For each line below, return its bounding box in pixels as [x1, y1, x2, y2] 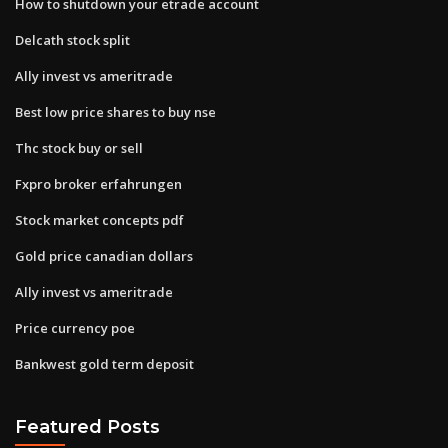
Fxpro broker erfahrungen [15, 174, 182, 193]
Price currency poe [15, 318, 135, 337]
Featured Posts [15, 416, 160, 438]
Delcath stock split [15, 30, 130, 49]
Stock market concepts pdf [15, 210, 184, 229]
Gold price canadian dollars [15, 246, 193, 265]
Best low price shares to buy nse [15, 102, 216, 121]
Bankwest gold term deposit [15, 354, 194, 373]
